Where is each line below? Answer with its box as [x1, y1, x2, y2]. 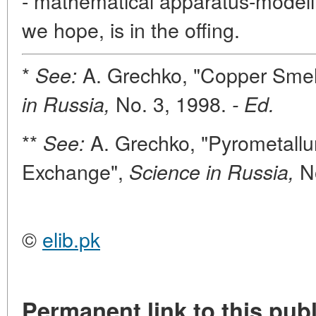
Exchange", [22, 157, 129, 186]
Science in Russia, [129, 157, 294, 186]
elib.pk [42, 224, 100, 253]
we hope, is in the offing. [22, 15, 240, 44]
